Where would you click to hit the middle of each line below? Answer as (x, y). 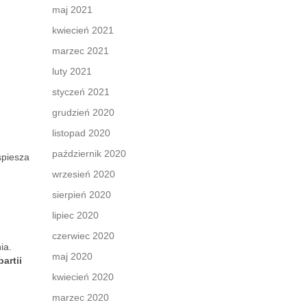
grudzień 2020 (83, 112)
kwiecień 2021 (83, 30)
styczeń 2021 (81, 92)
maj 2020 (72, 256)
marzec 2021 (81, 51)
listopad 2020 (81, 133)
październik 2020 (89, 153)
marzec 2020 (81, 297)
